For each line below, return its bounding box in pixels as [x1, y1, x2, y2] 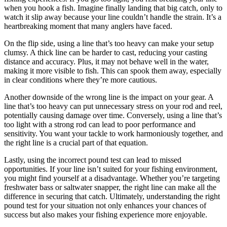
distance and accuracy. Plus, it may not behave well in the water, [4, 57, 209, 66]
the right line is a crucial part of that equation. [4, 138, 148, 147]
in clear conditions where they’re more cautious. [4, 75, 157, 85]
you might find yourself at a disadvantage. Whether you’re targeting [4, 174, 220, 183]
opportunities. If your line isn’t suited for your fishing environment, [4, 165, 217, 174]
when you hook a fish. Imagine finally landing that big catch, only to [4, 4, 222, 13]
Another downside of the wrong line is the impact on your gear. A [4, 93, 213, 102]
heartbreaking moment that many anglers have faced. [4, 22, 172, 31]
